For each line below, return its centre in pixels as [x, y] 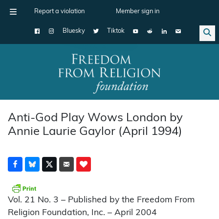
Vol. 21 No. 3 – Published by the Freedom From [101, 200]
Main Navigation [44, 79]
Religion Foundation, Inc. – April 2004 [82, 213]
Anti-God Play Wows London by [95, 118]
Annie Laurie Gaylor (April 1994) [95, 132]
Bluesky [74, 31]
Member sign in [138, 11]
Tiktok [116, 31]
